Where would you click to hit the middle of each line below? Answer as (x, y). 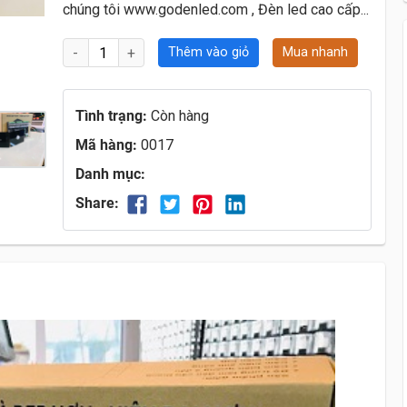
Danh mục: (110, 174)
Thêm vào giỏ (208, 53)
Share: (99, 203)
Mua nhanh (315, 53)
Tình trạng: (113, 116)
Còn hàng (180, 116)
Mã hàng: (108, 145)
